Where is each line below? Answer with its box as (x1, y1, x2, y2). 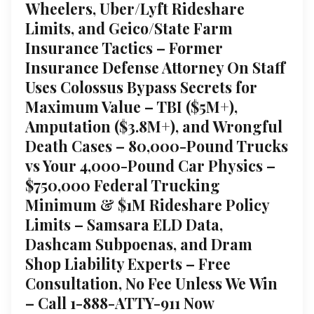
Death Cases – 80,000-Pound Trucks (25, 135, 288, 156)
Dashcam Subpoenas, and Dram (25, 233, 252, 254)
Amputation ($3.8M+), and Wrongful (25, 116, 282, 136)
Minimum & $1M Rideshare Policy (25, 194, 269, 214)
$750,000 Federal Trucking (25, 175, 220, 195)
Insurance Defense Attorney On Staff (25, 57, 285, 77)
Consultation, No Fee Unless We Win (25, 273, 278, 293)
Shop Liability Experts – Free (25, 253, 231, 273)
